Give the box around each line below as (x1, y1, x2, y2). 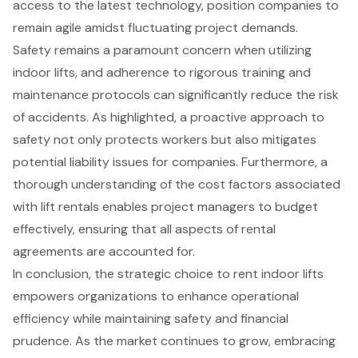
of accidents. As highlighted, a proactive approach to (13, 108, 324, 125)
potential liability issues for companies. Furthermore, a (13, 153, 328, 170)
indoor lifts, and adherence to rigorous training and (13, 63, 311, 81)
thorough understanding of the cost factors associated (13, 175, 340, 193)
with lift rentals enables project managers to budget (13, 197, 318, 215)
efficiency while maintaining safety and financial (13, 309, 288, 327)
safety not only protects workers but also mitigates (13, 130, 316, 148)
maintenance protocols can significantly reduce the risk (13, 86, 339, 103)
